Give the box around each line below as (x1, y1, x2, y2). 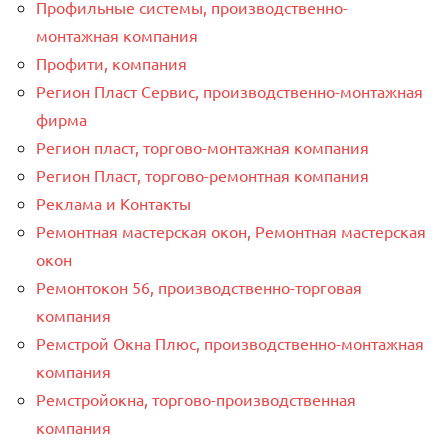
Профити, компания (36, 52, 187, 73)
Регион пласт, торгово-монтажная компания (36, 136, 369, 157)
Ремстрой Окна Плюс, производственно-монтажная (36, 332, 424, 353)
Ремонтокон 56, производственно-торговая (36, 276, 362, 297)
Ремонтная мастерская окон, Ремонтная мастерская (36, 220, 426, 241)
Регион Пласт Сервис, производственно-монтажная (36, 80, 423, 101)
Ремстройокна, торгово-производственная (36, 388, 356, 409)
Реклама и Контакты (36, 192, 191, 213)
